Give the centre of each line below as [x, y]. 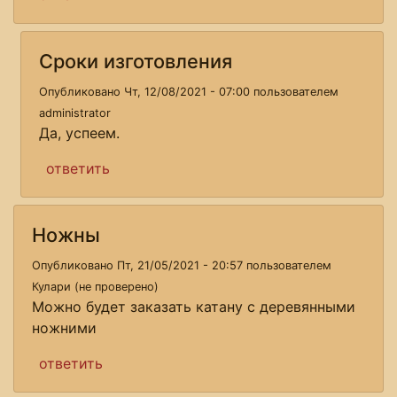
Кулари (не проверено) [95, 286]
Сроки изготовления [136, 61]
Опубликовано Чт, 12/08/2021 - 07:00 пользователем [189, 91]
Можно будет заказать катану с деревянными [194, 306]
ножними [64, 327]
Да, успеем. [79, 132]
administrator [75, 113]
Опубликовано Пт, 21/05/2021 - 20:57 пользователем [182, 265]
